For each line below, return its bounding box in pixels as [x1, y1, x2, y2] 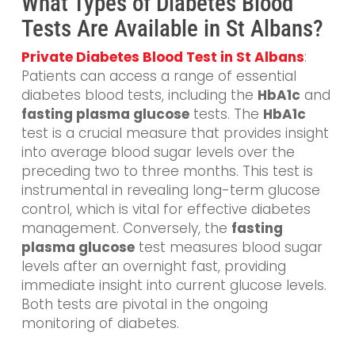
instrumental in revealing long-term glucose [21, 180, 320, 200]
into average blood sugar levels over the [21, 142, 295, 162]
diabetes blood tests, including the [21, 85, 258, 105]
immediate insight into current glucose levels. [21, 275, 326, 295]
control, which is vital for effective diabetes [21, 199, 311, 219]
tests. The [189, 104, 263, 124]
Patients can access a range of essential [21, 66, 296, 86]
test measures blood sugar [134, 237, 323, 257]
